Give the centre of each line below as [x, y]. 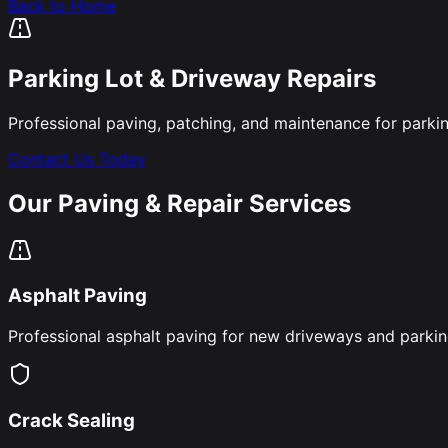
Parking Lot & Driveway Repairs [192, 78]
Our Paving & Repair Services [179, 203]
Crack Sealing [71, 420]
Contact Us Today [77, 158]
